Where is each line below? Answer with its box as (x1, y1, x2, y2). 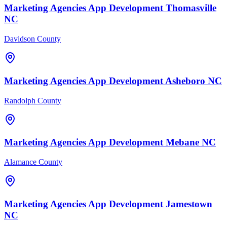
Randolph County (4, 96, 61, 105)
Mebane (166, 137, 199, 148)
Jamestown (166, 198, 212, 209)
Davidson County (4, 34, 61, 44)
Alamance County (4, 158, 62, 166)
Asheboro (165, 75, 205, 86)
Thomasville (166, 3, 216, 14)
